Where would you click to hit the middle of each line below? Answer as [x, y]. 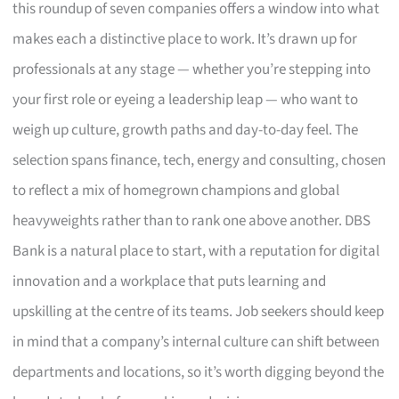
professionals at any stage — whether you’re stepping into [192, 69]
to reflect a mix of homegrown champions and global [176, 190]
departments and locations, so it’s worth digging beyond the [199, 372]
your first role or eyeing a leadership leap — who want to [186, 99]
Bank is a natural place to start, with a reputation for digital [196, 251]
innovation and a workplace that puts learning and [170, 281]
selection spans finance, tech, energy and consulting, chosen [199, 160]
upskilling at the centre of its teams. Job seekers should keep [199, 311]
